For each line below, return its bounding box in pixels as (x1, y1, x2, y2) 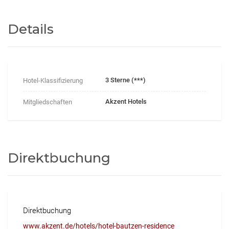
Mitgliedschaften (23, 98, 72, 106)
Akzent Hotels (105, 97, 147, 105)
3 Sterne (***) (105, 76, 146, 84)
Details (8, 20, 54, 37)
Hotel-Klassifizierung (23, 76, 83, 84)
